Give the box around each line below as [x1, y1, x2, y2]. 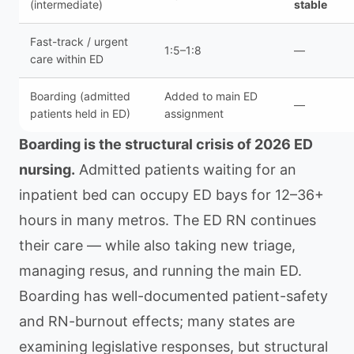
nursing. [19, 161, 75, 178]
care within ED [30, 52, 104, 66]
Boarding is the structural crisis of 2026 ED [19, 136, 313, 153]
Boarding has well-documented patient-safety [19, 288, 328, 304]
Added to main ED [164, 89, 258, 103]
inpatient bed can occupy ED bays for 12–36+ [19, 186, 324, 203]
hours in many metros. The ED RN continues [19, 212, 316, 228]
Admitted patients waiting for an [75, 161, 296, 178]
